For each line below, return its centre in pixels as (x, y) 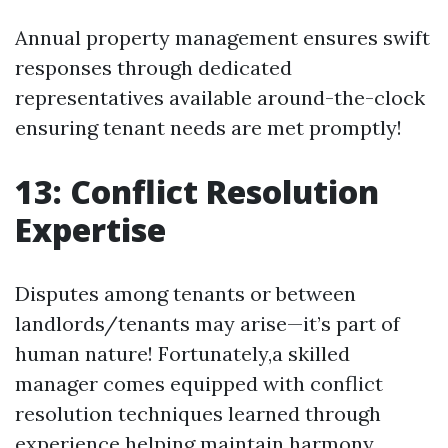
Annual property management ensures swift (222, 37)
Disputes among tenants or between (185, 293)
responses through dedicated (153, 67)
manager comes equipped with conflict (199, 383)
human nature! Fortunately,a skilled (182, 353)
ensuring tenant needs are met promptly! (208, 127)
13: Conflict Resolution (197, 191)
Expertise (90, 229)
